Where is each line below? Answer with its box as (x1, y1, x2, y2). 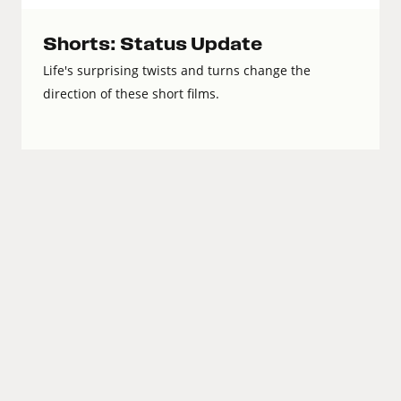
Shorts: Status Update (43, 35, 262, 55)
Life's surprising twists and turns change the (43, 62, 311, 80)
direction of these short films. (43, 85, 219, 103)
